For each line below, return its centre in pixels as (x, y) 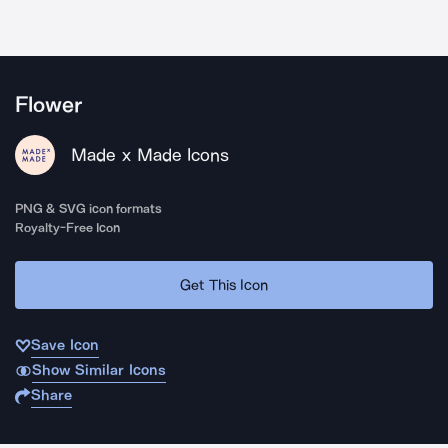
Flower (48, 105)
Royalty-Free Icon (68, 227)
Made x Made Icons (150, 155)
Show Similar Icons (98, 370)
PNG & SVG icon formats (89, 208)
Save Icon (65, 345)
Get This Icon (224, 284)
